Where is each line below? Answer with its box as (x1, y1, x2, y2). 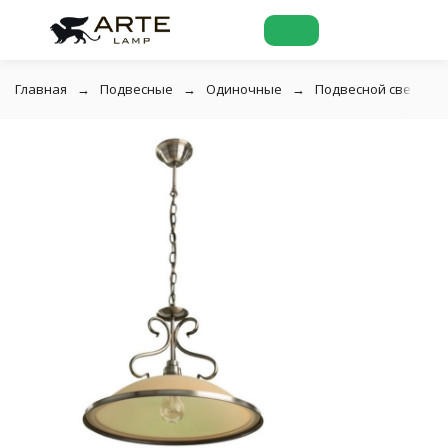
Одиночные (206, 80, 282, 98)
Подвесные (100, 80, 173, 98)
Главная (15, 80, 67, 98)
